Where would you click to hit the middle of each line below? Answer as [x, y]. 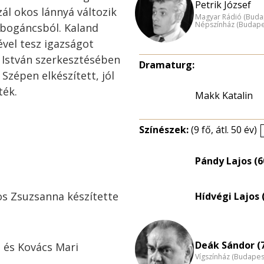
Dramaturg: [167, 65]
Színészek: [165, 130]
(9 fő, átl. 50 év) [224, 130]
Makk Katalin [224, 95]
